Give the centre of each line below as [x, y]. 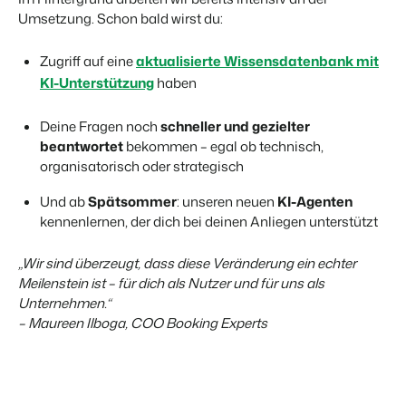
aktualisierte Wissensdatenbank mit [257, 62]
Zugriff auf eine [88, 62]
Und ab [64, 202]
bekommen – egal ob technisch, [223, 147]
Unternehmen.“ [64, 304]
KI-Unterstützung [97, 83]
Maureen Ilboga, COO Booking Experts [148, 324]
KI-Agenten [315, 202]
